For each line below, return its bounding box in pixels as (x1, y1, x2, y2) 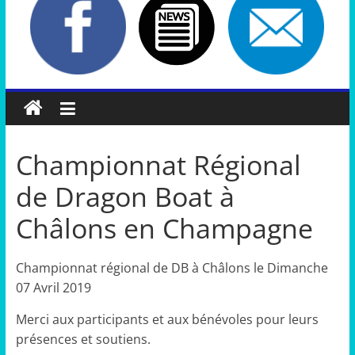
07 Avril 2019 (15, 279, 91, 297)
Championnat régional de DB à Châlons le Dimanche (15, 259, 328, 277)
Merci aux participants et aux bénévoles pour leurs (15, 311, 319, 329)
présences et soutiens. (15, 330, 151, 349)
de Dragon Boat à (15, 178, 235, 216)
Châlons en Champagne (15, 210, 313, 247)
